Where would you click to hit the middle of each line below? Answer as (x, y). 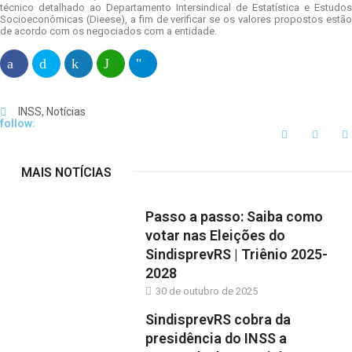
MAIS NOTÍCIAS (66, 173)
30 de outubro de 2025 (206, 291)
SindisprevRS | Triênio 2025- (237, 255)
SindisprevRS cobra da (218, 319)
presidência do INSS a (216, 338)
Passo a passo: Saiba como (235, 217)
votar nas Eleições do (216, 236)
